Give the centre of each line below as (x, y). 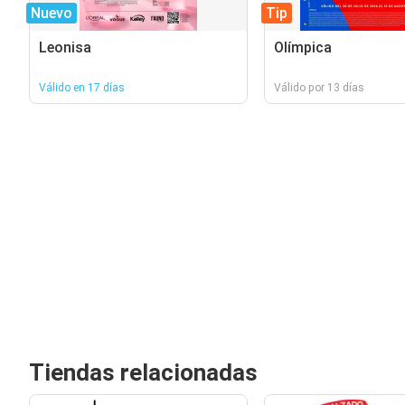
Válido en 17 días (82, 88)
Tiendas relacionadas (143, 372)
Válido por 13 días (319, 88)
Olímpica (302, 47)
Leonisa (65, 47)
